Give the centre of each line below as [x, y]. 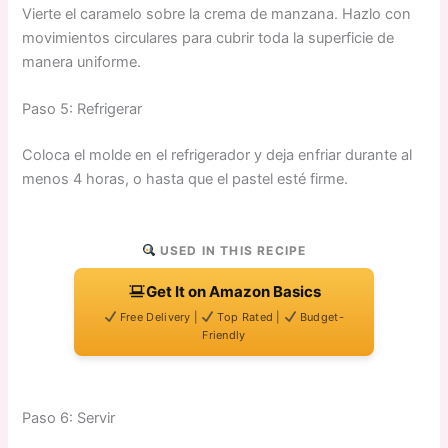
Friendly [224, 335]
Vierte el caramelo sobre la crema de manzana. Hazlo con [217, 13]
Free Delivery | [159, 317]
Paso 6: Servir [69, 418]
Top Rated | [249, 317]
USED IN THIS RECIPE [231, 251]
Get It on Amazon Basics [233, 292]
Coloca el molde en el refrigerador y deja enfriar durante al [217, 155]
